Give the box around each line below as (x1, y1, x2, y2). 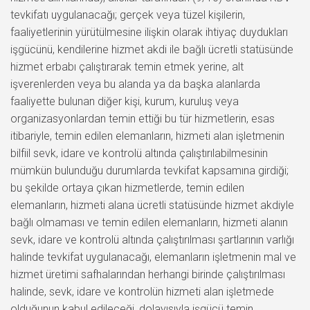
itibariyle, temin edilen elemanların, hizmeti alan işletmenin (10, 129, 284, 143)
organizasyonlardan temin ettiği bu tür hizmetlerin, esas (10, 111, 275, 125)
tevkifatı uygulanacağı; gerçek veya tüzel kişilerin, (10, 8, 245, 21)
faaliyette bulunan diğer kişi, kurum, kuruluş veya (10, 94, 239, 108)
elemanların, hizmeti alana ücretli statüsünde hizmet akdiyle (10, 198, 294, 212)
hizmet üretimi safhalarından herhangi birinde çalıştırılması (10, 267, 285, 281)
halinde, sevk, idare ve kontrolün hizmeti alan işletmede (10, 284, 274, 298)
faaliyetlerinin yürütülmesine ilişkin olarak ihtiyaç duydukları (10, 25, 288, 39)
